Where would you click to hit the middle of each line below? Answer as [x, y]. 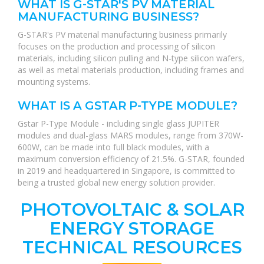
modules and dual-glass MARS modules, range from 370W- [131, 135]
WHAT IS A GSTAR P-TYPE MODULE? [128, 105]
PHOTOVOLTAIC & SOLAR [132, 209]
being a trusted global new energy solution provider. [116, 182]
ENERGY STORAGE [132, 228]
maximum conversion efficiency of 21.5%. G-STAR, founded [131, 159]
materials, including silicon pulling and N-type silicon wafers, [131, 58]
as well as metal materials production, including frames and [131, 70]
